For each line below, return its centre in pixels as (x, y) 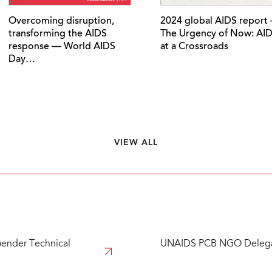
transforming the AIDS (58, 34)
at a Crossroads (194, 46)
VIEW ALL (136, 142)
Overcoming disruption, (61, 21)
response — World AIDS (62, 46)
